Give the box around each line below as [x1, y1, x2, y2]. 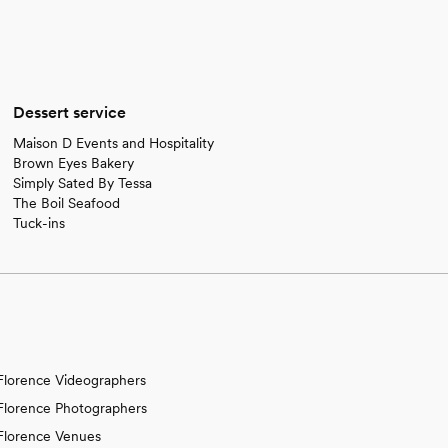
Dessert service [13, 102, 127, 122]
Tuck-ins [13, 214, 66, 231]
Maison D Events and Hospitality [13, 134, 215, 151]
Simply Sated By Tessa [13, 174, 153, 191]
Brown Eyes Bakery [13, 154, 135, 171]
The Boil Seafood [13, 194, 121, 211]
